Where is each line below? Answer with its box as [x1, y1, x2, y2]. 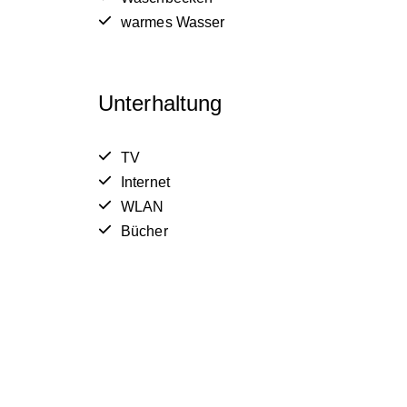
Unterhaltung [98, 91, 223, 116]
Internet [121, 174, 170, 190]
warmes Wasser [121, 15, 225, 31]
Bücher [121, 223, 168, 239]
